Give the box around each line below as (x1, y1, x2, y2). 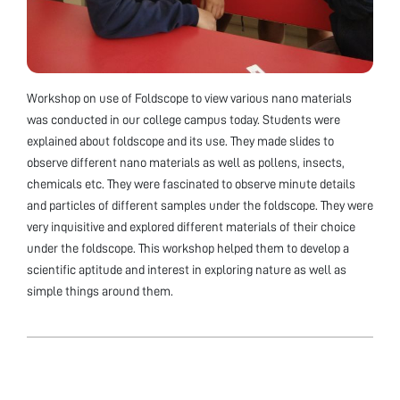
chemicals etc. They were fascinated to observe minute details (27, 177, 355, 190)
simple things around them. (27, 284, 173, 297)
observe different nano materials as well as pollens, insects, (27, 155, 345, 169)
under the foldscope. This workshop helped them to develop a (27, 241, 349, 254)
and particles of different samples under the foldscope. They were (27, 198, 373, 212)
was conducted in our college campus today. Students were (27, 112, 340, 126)
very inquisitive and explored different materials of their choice (27, 220, 355, 233)
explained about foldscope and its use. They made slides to (27, 134, 334, 147)
